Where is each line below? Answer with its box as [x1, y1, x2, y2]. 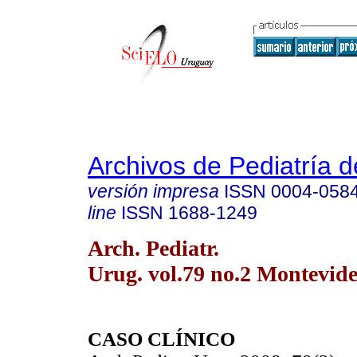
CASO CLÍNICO [88, 328, 235, 351]
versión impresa [88, 181, 219, 202]
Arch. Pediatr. [88, 235, 219, 261]
